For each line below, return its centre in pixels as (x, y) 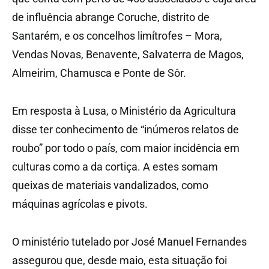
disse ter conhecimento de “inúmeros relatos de (125, 130)
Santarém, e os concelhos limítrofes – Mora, (117, 36)
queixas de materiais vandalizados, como (110, 186)
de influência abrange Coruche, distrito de (111, 17)
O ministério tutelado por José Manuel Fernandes (129, 242)
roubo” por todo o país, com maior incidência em (126, 148)
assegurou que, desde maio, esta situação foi (119, 261)
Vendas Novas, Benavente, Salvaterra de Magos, (128, 55)
